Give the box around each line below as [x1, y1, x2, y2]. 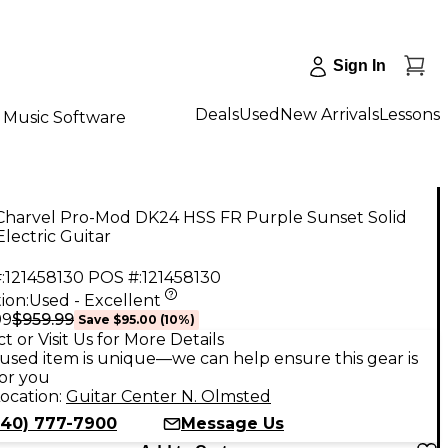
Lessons [379, 104, 440, 124]
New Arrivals [280, 104, 379, 124]
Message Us [181, 413, 284, 433]
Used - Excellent [29, 290, 161, 310]
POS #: [88, 267, 142, 287]
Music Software [3, 107, 126, 127]
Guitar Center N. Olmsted [66, 386, 271, 406]
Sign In [333, 57, 386, 74]
